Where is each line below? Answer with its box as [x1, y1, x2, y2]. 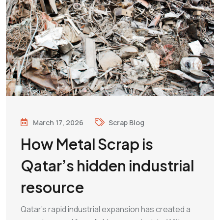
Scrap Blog [109, 117, 144, 127]
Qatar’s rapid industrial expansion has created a [21, 204, 191, 215]
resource [21, 178, 84, 196]
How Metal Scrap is [21, 135, 153, 153]
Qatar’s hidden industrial [21, 156, 194, 175]
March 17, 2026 [33, 117, 83, 127]
